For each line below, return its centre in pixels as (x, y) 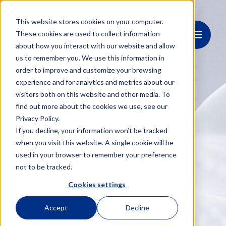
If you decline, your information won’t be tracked (91, 130)
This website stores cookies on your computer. (89, 21)
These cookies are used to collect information (88, 33)
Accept (56, 208)
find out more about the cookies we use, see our (91, 106)
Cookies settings (97, 184)
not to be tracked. (44, 166)
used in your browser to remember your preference (96, 154)
